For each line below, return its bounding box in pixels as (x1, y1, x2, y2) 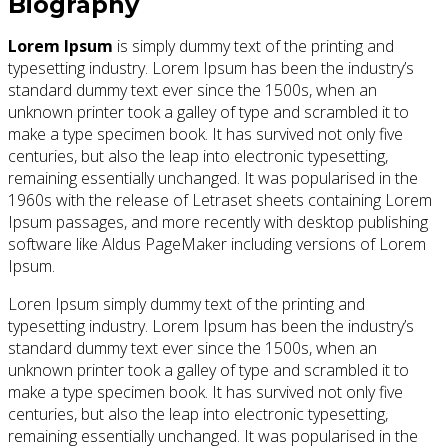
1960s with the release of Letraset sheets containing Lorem (8, 189, 432, 212)
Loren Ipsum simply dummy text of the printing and (8, 293, 365, 316)
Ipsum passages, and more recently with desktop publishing (8, 211, 428, 234)
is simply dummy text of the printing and (113, 35, 394, 58)
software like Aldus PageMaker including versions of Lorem (8, 233, 426, 256)
